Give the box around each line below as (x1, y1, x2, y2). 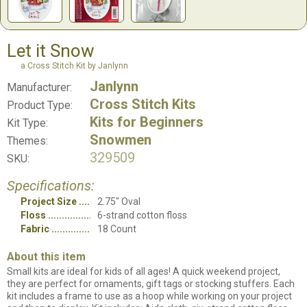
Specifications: (7, 177, 95, 194)
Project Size (21, 195, 77, 207)
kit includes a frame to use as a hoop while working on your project (7, 290, 292, 302)
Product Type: (7, 98, 73, 112)
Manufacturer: (7, 80, 72, 94)
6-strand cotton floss (97, 209, 187, 221)
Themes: (7, 134, 48, 147)
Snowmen (90, 131, 151, 148)
